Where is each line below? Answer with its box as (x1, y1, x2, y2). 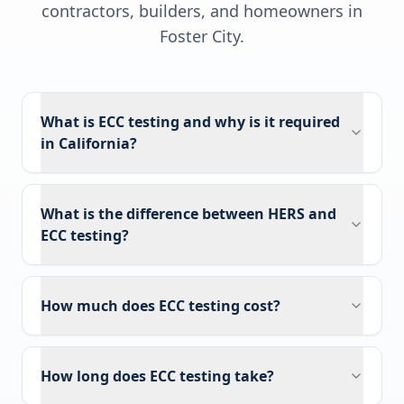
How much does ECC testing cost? (41, 296, 280, 316)
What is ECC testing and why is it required (41, 112, 340, 132)
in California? (41, 133, 137, 153)
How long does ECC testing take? (41, 366, 274, 386)
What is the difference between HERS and (41, 204, 336, 224)
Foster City (160, 25, 240, 47)
